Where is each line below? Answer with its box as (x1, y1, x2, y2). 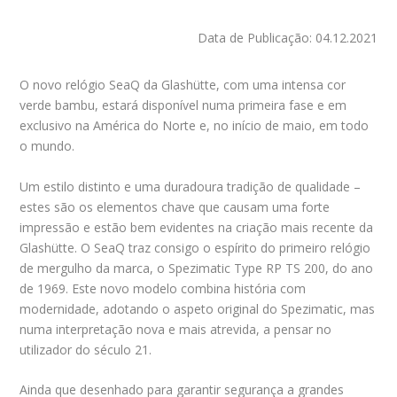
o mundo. (19, 137, 75, 155)
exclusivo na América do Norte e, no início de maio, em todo (19, 117, 370, 135)
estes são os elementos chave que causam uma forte (19, 198, 331, 215)
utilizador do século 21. (19, 340, 152, 358)
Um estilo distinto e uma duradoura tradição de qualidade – (19, 177, 362, 195)
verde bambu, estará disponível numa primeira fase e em (19, 97, 347, 114)
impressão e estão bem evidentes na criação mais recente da (19, 218, 374, 236)
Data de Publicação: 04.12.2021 (197, 29, 378, 47)
